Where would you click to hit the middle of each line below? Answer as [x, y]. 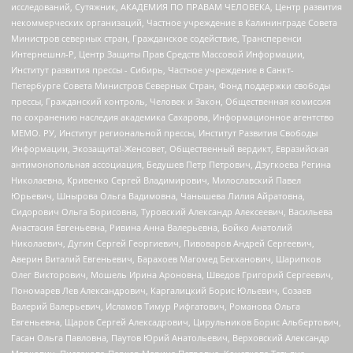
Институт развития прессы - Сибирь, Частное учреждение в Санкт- [152, 70]
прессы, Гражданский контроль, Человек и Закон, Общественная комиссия [171, 102]
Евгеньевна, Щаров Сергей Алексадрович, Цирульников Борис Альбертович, [176, 322]
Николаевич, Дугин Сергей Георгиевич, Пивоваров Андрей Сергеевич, [163, 243]
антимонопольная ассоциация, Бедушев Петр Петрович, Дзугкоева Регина [171, 165]
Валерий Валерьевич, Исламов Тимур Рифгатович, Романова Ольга [156, 307]
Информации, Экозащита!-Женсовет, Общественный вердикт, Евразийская [170, 149]
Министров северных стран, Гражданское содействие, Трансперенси [156, 39]
